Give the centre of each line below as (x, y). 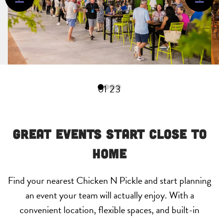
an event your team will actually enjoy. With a (109, 195)
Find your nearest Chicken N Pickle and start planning (109, 181)
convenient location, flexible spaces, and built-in (109, 210)
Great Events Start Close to (109, 134)
